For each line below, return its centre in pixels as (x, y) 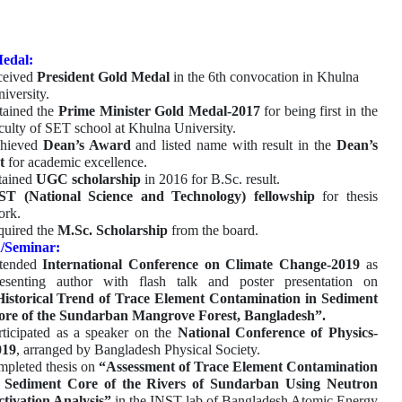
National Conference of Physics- (277, 332)
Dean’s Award (87, 144)
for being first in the (319, 110)
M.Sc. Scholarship (112, 230)
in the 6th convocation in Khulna (264, 76)
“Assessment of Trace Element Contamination (238, 366)
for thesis (346, 196)
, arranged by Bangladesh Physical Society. (138, 349)
